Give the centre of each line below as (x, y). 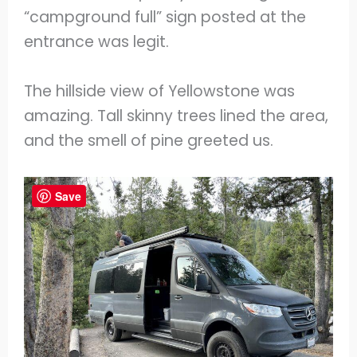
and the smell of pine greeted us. (151, 140)
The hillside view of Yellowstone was (160, 91)
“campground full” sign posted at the (165, 18)
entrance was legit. (99, 42)
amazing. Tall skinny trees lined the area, (177, 116)
